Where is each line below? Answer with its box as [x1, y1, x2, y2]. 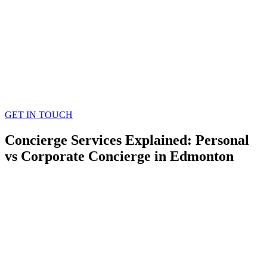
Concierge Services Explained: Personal [5, 132, 249, 148]
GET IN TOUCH [5, 110, 73, 120]
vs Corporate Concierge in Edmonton [5, 148, 234, 164]
